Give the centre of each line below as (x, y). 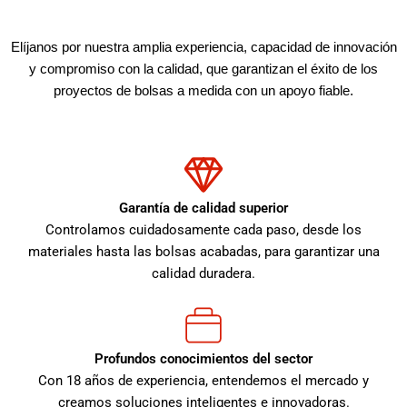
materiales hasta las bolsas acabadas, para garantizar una (203, 252)
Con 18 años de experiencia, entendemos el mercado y (203, 381)
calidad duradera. (203, 274)
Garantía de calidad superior (203, 208)
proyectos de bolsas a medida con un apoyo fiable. (203, 90)
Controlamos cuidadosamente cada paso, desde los (203, 230)
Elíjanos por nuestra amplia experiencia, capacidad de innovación (203, 47)
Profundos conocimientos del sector (203, 359)
